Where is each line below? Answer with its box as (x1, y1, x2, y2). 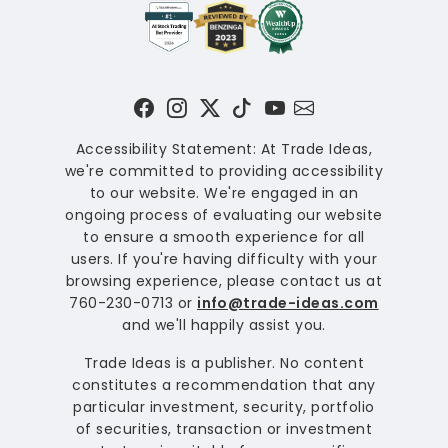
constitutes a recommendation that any (72, 375, 376, 396)
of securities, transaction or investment (75, 419, 373, 440)
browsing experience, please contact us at (65, 271, 383, 292)
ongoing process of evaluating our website (65, 205, 383, 226)
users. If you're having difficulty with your (70, 249, 378, 270)
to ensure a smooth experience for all (83, 227, 365, 248)
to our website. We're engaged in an (89, 183, 359, 204)
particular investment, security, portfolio (73, 397, 375, 418)
